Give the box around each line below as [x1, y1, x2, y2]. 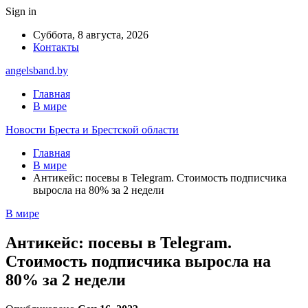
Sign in [5, 5, 36, 17]
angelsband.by [5, 65, 68, 76]
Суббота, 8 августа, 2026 [33, 29, 148, 41]
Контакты [33, 41, 79, 53]
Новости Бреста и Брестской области [5, 124, 179, 135]
